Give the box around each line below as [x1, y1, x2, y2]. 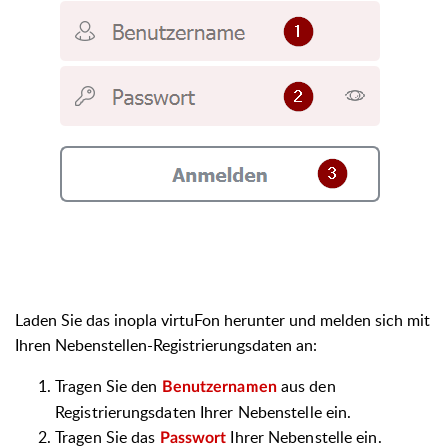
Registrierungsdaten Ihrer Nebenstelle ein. [55, 400, 352, 423]
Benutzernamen [161, 378, 281, 395]
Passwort [159, 429, 231, 446]
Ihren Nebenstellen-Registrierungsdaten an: [15, 333, 317, 356]
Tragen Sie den [55, 374, 162, 397]
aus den [280, 374, 336, 397]
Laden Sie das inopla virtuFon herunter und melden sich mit [15, 308, 430, 331]
